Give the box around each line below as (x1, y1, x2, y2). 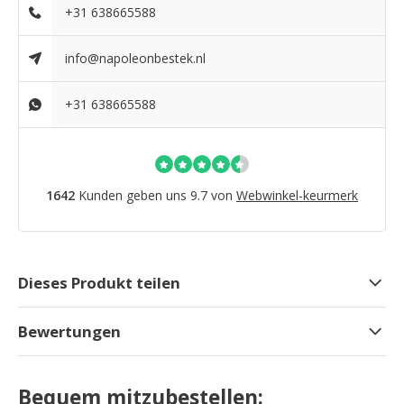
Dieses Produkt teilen (18, 272, 180, 294)
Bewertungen (18, 321, 121, 343)
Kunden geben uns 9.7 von (75, 187, 236, 205)
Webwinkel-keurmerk (236, 187, 358, 205)
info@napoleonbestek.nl (65, 50, 207, 68)
